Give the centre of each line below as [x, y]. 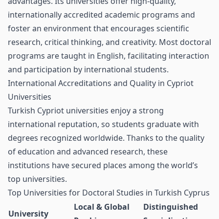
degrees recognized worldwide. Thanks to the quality [106, 138]
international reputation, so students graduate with [103, 124]
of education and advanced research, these [88, 152]
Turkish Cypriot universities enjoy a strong [86, 110]
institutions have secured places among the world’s [103, 165]
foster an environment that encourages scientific [99, 28]
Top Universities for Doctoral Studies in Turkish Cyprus [109, 193]
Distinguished [171, 207]
